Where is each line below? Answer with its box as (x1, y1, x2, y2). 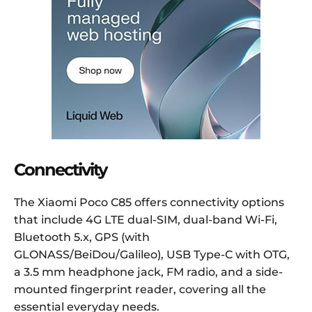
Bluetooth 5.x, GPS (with (14, 231, 150, 244)
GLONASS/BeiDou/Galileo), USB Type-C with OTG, (14, 248, 290, 262)
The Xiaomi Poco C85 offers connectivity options (14, 196, 284, 210)
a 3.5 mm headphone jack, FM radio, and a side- (14, 265, 283, 279)
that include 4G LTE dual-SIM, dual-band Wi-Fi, (14, 213, 277, 227)
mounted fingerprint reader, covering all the (14, 283, 266, 297)
